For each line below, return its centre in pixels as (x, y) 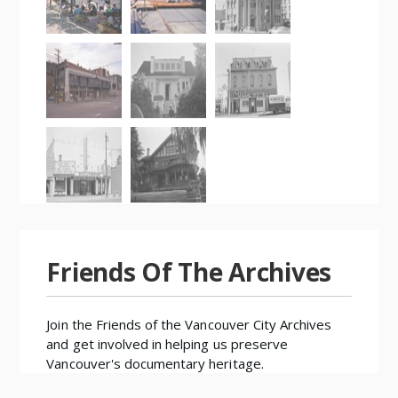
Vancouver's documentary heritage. (155, 363)
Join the (71, 324)
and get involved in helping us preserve (167, 343)
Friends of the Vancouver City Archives (214, 324)
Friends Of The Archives (189, 271)
